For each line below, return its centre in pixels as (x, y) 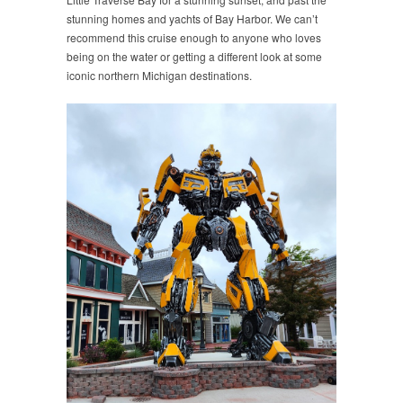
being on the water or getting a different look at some (194, 56)
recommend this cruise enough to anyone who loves (194, 37)
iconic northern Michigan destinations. (159, 75)
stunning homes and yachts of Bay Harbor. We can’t (192, 18)
